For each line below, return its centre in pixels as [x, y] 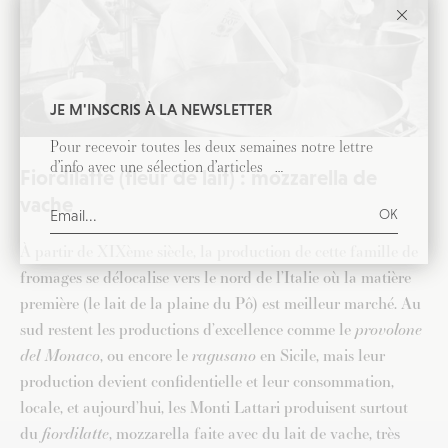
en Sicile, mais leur [320, 356]
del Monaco [60, 356]
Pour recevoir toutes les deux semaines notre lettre [211, 146]
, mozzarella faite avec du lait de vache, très [254, 434]
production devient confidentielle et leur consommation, [207, 382]
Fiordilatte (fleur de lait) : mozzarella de [198, 178]
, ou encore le [146, 356]
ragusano [224, 356]
